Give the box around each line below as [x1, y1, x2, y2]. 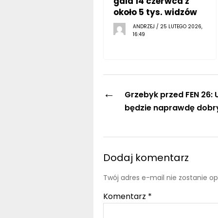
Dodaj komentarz [103, 150, 189, 164]
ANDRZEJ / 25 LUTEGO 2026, [132, 22, 202, 30]
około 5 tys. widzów [113, 6, 197, 18]
